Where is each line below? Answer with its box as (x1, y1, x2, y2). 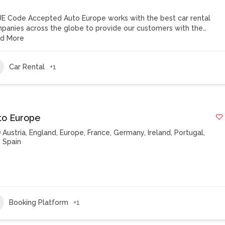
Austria (3, 129, 26, 137)
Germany (114, 129, 145, 137)
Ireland (148, 129, 171, 137)
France (87, 129, 110, 137)
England (29, 129, 57, 137)
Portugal (174, 129, 204, 137)
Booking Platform (9, 198, 69, 206)
